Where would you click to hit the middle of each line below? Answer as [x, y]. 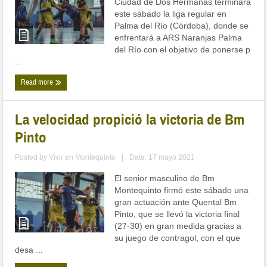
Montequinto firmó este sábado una [182, 190]
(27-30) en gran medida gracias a [178, 226]
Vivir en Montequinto [83, 158]
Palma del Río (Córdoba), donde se [182, 26]
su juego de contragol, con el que [178, 238]
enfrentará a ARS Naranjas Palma [178, 38]
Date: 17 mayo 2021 [162, 158]
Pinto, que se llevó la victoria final [177, 214]
